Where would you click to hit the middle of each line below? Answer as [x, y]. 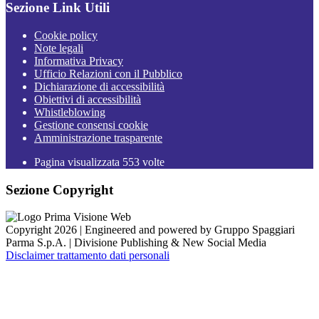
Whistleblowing [70, 112]
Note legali [59, 48]
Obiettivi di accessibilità [88, 99]
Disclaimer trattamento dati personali [88, 256]
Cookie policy [66, 35]
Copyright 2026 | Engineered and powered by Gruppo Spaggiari [150, 230]
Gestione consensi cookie [91, 125]
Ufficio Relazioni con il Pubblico [108, 74]
